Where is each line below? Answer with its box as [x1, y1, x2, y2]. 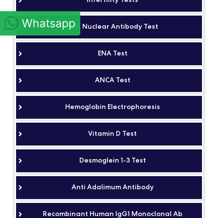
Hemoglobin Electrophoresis [65, 102, 160, 111]
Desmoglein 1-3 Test [79, 156, 146, 164]
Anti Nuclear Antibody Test [67, 22, 158, 31]
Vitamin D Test [88, 129, 137, 138]
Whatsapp [22, 16, 75, 30]
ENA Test [97, 49, 127, 57]
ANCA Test [94, 75, 130, 84]
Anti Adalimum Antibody [71, 182, 154, 191]
